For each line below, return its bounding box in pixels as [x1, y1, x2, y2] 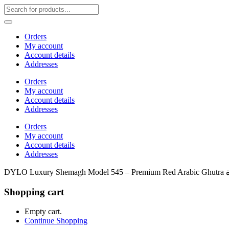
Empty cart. [25, 207, 62, 216]
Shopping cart [4, 186, 64, 197]
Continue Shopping [25, 216, 87, 225]
